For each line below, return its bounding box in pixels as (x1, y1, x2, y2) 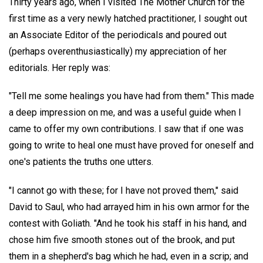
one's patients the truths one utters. (9, 156, 153, 168)
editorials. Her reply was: (9, 62, 110, 73)
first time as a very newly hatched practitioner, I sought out (9, 12, 247, 24)
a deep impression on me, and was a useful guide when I (9, 107, 241, 119)
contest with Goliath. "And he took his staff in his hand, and (9, 218, 247, 230)
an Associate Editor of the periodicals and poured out (9, 29, 227, 41)
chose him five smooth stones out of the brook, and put (9, 234, 235, 246)
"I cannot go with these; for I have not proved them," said (9, 185, 238, 197)
